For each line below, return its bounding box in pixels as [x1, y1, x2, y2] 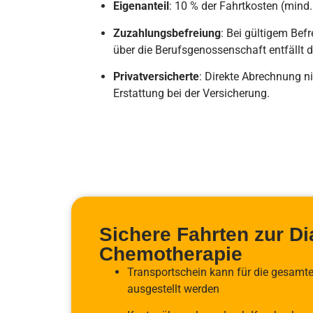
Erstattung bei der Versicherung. [113, 87, 270, 101]
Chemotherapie [99, 242, 242, 265]
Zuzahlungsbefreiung [113, 26, 221, 40]
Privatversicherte [113, 70, 199, 84]
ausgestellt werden [127, 282, 219, 296]
